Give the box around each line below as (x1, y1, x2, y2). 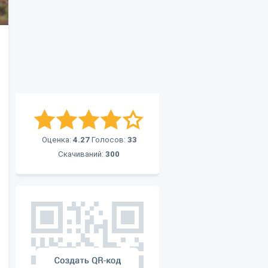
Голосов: (90, 135, 127, 144)
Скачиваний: (58, 150, 105, 159)
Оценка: (42, 135, 73, 144)
